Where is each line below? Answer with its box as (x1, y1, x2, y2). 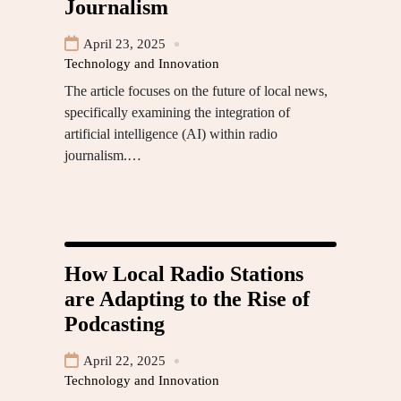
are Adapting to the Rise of (64, 287, 310, 311)
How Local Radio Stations (64, 262, 303, 286)
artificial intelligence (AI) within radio (64, 126, 277, 142)
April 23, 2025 (83, 37, 166, 52)
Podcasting (64, 312, 165, 337)
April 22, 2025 (83, 354, 166, 369)
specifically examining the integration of (64, 105, 290, 121)
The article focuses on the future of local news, (64, 83, 328, 99)
